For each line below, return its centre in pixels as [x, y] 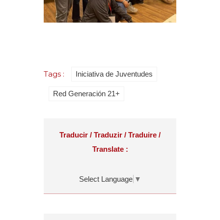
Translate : [110, 149]
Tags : [55, 74]
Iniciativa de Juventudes [114, 74]
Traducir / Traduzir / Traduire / [110, 135]
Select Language [106, 179]
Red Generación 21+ [86, 94]
